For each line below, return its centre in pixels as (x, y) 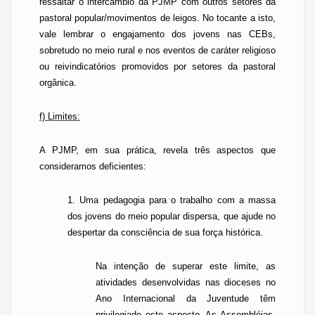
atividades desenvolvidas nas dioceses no (186, 282)
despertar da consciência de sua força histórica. (165, 232)
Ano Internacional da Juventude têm (186, 298)
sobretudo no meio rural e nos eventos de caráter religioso (157, 50)
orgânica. (58, 83)
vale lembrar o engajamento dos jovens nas (144, 34)
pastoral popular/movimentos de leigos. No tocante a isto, (157, 18)
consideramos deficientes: (93, 166)
